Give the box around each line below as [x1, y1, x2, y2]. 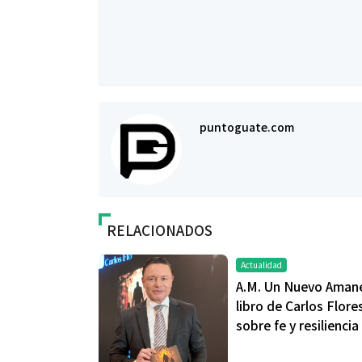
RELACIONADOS [107, 220, 213, 241]
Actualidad [241, 259, 282, 271]
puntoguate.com [200, 118, 294, 135]
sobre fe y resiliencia [236, 316, 359, 335]
